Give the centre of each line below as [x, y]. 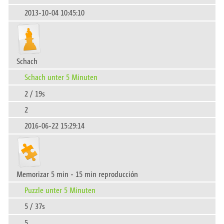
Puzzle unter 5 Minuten [60, 190]
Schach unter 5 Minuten [61, 77]
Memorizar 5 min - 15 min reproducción [77, 173]
